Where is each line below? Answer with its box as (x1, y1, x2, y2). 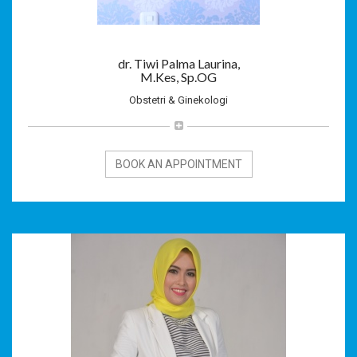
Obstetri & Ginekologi (129, 93, 228, 106)
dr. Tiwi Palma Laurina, (117, 55, 240, 71)
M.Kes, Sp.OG (140, 69, 217, 84)
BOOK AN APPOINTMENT (115, 157, 242, 171)
